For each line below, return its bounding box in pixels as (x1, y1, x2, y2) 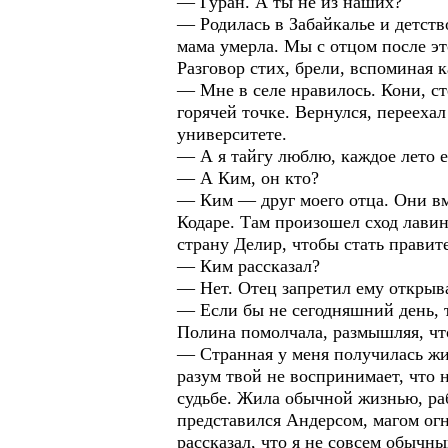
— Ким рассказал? (177, 256, 320, 276)
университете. (177, 124, 287, 144)
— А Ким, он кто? (177, 168, 319, 188)
